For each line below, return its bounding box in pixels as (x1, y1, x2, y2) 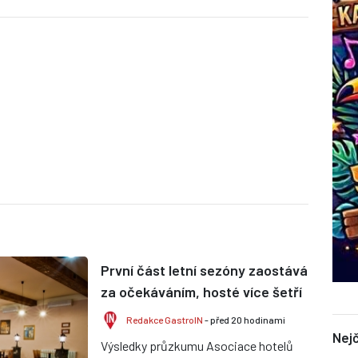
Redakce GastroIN (126, 314, 203, 326)
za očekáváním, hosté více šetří (101, 283, 302, 301)
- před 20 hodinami (203, 314, 285, 326)
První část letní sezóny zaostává (101, 261, 308, 280)
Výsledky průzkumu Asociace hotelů (101, 338, 293, 354)
